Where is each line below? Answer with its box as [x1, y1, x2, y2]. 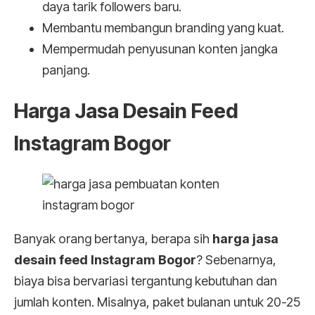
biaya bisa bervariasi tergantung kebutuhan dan [14, 274, 277, 289]
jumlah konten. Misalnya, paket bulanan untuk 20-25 [14, 295, 300, 310]
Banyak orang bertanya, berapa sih [14, 231, 212, 247]
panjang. [42, 63, 90, 78]
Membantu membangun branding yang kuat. [42, 20, 284, 36]
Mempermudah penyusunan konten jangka [42, 41, 278, 57]
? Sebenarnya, [196, 252, 276, 268]
